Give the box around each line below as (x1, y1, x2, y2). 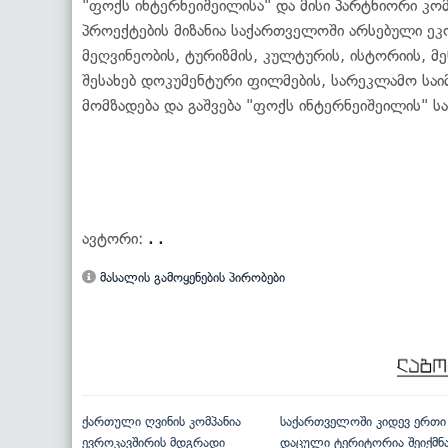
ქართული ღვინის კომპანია (82, 413, 241, 429)
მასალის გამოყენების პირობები (96, 269, 285, 285)
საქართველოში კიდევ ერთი (279, 413, 446, 429)
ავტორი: (82, 228, 148, 248)
